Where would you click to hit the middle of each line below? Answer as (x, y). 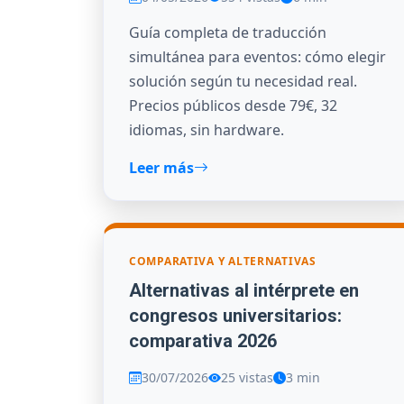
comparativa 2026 (203, 341)
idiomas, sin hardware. (207, 129)
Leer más (161, 167)
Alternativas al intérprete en (244, 291)
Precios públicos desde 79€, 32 (233, 105)
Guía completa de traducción (228, 32)
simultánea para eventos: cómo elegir (257, 56)
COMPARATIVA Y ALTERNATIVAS (223, 261)
